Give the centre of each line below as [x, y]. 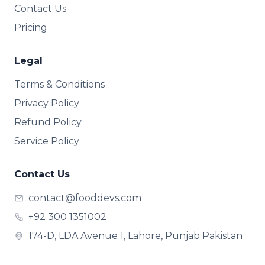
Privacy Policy [47, 103]
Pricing [31, 28]
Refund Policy [48, 122]
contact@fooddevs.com [85, 198]
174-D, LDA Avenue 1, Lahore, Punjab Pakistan [135, 236]
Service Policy [47, 141]
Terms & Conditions [59, 84]
